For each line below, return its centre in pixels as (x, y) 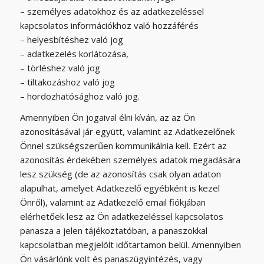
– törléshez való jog (60, 67)
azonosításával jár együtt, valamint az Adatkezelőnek (127, 132)
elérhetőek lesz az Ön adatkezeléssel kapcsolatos (121, 217)
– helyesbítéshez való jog (71, 39)
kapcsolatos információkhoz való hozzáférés (109, 25)
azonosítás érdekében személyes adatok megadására (130, 160)
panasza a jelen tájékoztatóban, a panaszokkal (113, 231)
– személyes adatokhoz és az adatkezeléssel (112, 11)
